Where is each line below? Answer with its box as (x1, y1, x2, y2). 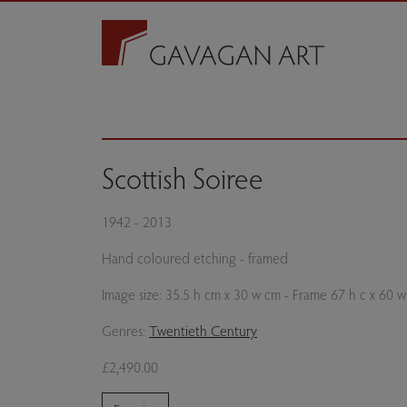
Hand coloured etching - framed (102, 248, 288, 267)
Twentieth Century (149, 321, 257, 340)
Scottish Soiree (102, 157, 263, 197)
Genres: (102, 321, 149, 340)
